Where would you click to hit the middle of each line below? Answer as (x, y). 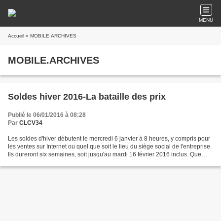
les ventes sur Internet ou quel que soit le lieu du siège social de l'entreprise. (110, 147)
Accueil (16, 36)
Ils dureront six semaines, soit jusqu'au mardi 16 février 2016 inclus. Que (105, 154)
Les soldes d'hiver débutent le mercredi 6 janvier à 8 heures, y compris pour (109, 139)
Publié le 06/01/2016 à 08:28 (47, 115)
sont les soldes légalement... (46, 162)
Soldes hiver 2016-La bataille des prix (87, 97)
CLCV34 (31, 123)
